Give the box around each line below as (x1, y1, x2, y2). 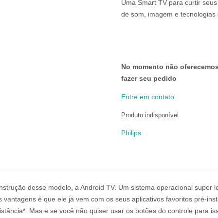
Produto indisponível (121, 112, 179, 119)
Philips (121, 129, 141, 137)
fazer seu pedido (121, 74, 177, 82)
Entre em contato (121, 93, 174, 101)
